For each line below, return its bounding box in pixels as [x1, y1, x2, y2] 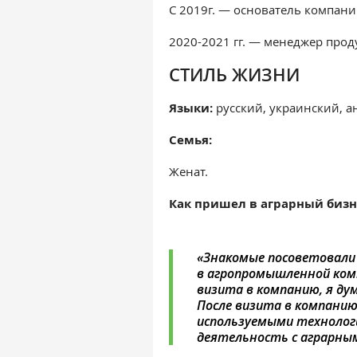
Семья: [169, 131, 212, 148]
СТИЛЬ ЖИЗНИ [169, 63, 300, 87]
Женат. [169, 163, 208, 179]
